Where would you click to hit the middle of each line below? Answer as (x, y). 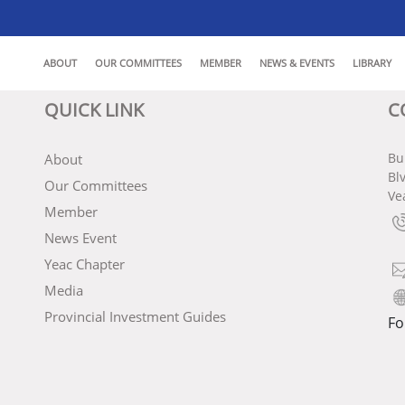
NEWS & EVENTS (297, 63)
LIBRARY (372, 63)
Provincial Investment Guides (135, 316)
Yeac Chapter (85, 264)
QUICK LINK (94, 110)
